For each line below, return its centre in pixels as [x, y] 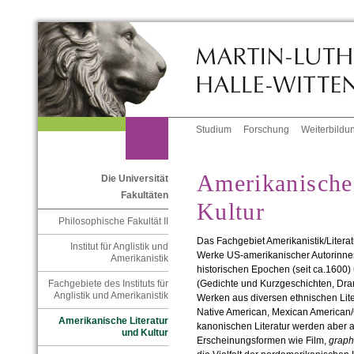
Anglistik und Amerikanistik [111, 296]
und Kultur [145, 333]
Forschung [267, 130]
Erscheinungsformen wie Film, [261, 341]
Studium [214, 130]
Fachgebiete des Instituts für [108, 284]
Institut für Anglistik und [119, 247]
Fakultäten [144, 196]
